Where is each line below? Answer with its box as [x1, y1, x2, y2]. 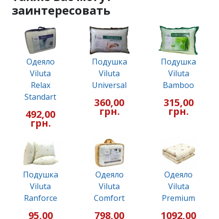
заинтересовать [12, 2, 110, 18]
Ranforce [23, 193, 57, 204]
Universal [92, 80, 127, 91]
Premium [162, 193, 196, 204]
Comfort [94, 193, 125, 204]
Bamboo [163, 80, 195, 91]
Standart [24, 91, 57, 103]
